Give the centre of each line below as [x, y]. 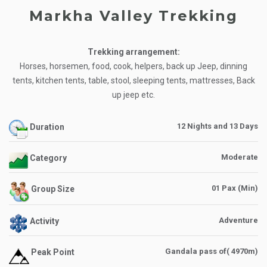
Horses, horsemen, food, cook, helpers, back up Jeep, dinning [134, 66]
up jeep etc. [134, 95]
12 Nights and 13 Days [218, 126]
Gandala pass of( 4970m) [212, 252]
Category [48, 158]
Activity [44, 221]
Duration [46, 127]
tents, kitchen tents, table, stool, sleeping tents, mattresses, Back [133, 81]
